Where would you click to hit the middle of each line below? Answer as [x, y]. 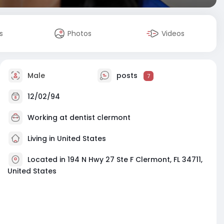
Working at [48, 117]
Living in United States [66, 138]
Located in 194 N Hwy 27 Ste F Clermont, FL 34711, [115, 159]
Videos [173, 33]
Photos [80, 33]
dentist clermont [100, 117]
